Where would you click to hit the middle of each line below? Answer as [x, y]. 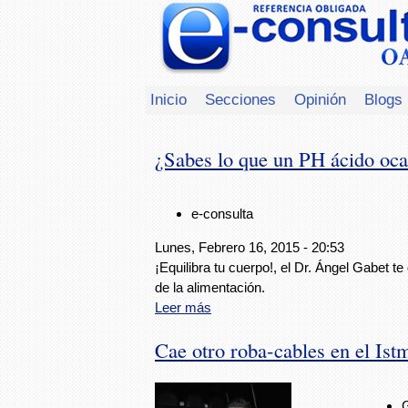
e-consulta [222, 214]
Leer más [183, 308]
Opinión [320, 99]
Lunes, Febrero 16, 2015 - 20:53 [250, 248]
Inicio [168, 99]
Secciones [240, 99]
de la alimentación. [210, 288]
